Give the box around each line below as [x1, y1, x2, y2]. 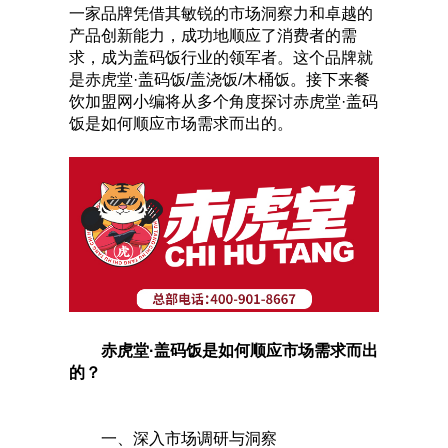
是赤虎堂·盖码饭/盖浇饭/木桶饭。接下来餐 [69, 71, 370, 89]
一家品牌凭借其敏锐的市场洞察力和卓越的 [69, 5, 373, 23]
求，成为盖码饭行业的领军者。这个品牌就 [69, 49, 373, 67]
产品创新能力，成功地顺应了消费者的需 [69, 27, 357, 45]
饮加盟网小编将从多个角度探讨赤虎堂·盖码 [69, 93, 378, 111]
